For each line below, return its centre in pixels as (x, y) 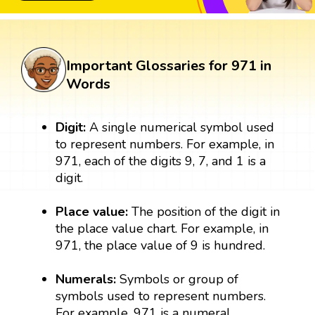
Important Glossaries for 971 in (169, 66)
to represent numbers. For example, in (165, 144)
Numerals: (86, 279)
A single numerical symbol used (182, 128)
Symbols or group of (178, 279)
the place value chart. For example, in (162, 229)
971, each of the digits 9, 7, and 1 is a (161, 161)
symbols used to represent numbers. (161, 296)
